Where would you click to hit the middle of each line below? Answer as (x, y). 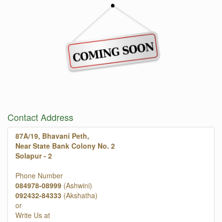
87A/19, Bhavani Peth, (52, 136)
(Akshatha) (81, 195)
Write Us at (33, 215)
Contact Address (40, 117)
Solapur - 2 (34, 156)
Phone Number (39, 176)
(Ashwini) (77, 186)
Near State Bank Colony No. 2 (65, 146)
